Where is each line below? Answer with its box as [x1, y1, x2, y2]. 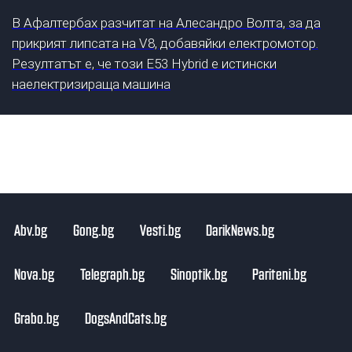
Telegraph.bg [79, 264, 145, 282]
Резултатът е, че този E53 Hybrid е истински [12, 56, 277, 72]
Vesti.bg [139, 220, 181, 238]
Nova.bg [14, 264, 54, 282]
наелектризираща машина [12, 76, 170, 93]
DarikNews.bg [206, 220, 275, 238]
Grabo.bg [14, 308, 59, 326]
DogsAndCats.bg [84, 308, 167, 326]
